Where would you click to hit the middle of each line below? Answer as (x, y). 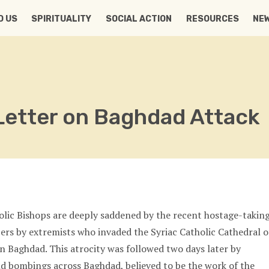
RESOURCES (212, 19)
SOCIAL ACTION (138, 19)
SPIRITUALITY (61, 19)
